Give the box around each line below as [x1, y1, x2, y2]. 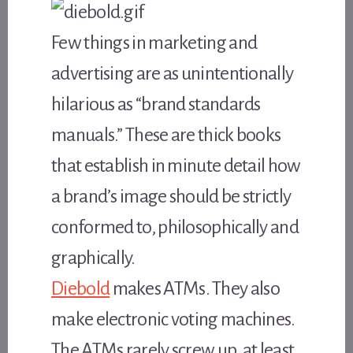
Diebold [51, 277, 110, 299]
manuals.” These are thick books [51, 124, 281, 145]
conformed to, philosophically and [51, 216, 299, 237]
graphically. [51, 247, 136, 268]
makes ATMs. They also [110, 277, 280, 299]
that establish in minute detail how [51, 154, 301, 176]
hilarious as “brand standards [51, 93, 261, 114]
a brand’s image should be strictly [51, 185, 292, 206]
